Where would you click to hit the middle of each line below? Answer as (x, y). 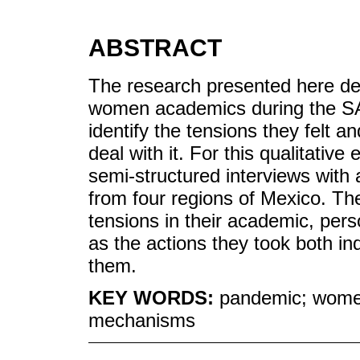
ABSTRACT (155, 47)
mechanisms (142, 321)
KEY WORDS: (154, 298)
